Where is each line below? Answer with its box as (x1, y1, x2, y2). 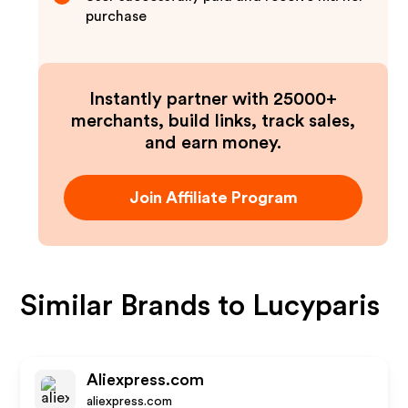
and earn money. (145, 134, 281, 152)
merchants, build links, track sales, (71, 112, 355, 130)
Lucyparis (252, 291, 381, 321)
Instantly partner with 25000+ (89, 90, 337, 108)
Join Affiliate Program (128, 189, 298, 206)
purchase (86, 9, 148, 24)
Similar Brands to (20, 291, 253, 321)
